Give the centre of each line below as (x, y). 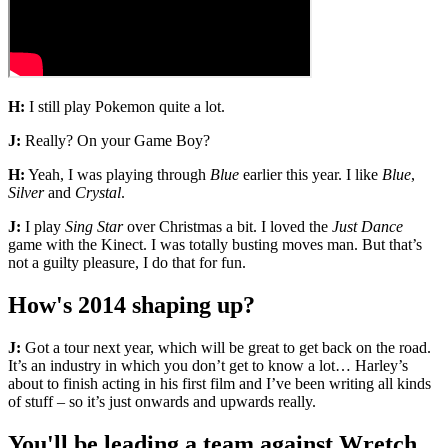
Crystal (98, 192)
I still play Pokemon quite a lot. (125, 106)
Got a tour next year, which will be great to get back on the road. (226, 347)
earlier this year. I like (310, 174)
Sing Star (94, 226)
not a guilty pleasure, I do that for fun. (127, 262)
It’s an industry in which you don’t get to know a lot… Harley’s (208, 365)
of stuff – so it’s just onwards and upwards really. (162, 401)
